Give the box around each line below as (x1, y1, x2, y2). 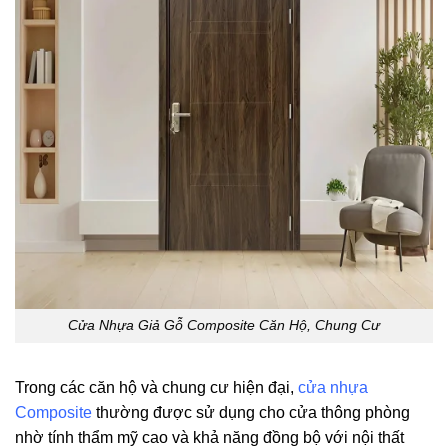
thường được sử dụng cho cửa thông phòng (92, 404, 410, 422)
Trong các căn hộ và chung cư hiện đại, (15, 379, 298, 397)
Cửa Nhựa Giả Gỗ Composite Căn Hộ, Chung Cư (68, 317, 380, 334)
